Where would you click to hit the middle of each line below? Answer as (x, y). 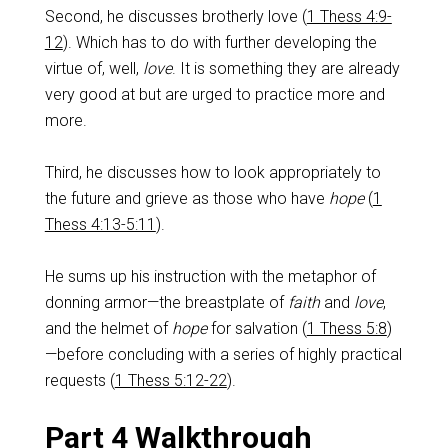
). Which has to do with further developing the (219, 42)
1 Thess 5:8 (346, 328)
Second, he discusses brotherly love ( (175, 16)
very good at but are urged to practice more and (214, 94)
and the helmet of (108, 328)
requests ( (79, 380)
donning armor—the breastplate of (166, 302)
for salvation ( (256, 328)
